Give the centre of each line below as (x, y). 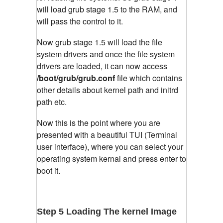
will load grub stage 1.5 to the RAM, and (107, 9)
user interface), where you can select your (110, 147)
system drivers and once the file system (106, 54)
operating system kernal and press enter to (111, 159)
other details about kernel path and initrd (108, 90)
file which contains (149, 78)
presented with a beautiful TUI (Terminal (107, 135)
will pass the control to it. (80, 21)
